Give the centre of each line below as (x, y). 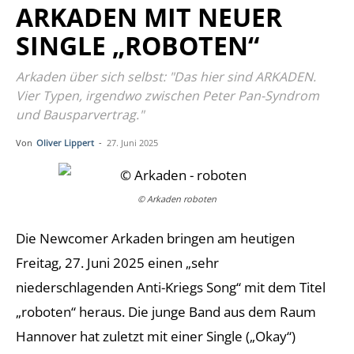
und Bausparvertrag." (80, 114)
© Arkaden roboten (177, 198)
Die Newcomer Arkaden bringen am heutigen (155, 238)
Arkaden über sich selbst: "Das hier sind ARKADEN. (166, 76)
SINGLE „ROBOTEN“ (137, 45)
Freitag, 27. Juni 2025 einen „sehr (117, 262)
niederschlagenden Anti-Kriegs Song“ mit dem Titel (171, 287)
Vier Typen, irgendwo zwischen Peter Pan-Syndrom (168, 95)
